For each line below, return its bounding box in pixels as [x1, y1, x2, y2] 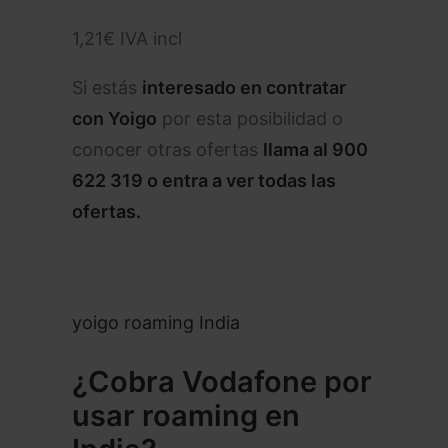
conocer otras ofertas [72, 139, 263, 160]
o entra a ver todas [143, 170, 307, 191]
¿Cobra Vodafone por [72, 364, 372, 399]
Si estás [72, 77, 142, 98]
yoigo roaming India [72, 312, 240, 333]
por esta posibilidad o [157, 108, 343, 129]
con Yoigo [72, 108, 157, 129]
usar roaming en [72, 398, 300, 433]
